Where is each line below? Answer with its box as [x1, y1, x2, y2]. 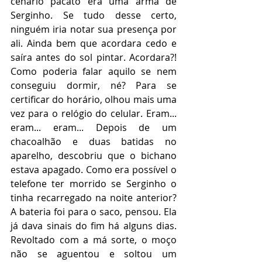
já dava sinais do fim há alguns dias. [11, 219, 177, 232]
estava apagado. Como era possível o [11, 163, 177, 176]
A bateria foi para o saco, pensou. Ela [11, 205, 177, 218]
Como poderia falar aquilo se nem [11, 65, 177, 78]
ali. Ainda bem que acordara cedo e [11, 37, 177, 50]
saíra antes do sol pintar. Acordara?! [11, 51, 177, 64]
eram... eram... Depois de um [11, 121, 177, 134]
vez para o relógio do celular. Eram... [11, 107, 177, 120]
